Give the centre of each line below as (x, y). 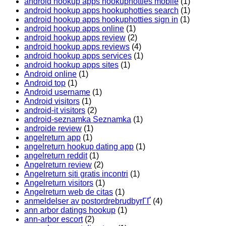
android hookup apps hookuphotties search (101, 11)
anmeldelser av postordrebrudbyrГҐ (88, 201)
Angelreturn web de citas (69, 192)
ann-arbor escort (53, 219)
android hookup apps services (78, 56)
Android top (45, 83)
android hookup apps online (74, 29)
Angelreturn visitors (59, 183)
